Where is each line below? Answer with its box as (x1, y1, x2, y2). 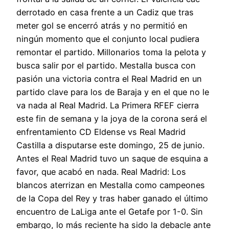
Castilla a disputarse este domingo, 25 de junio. (16, 140, 204, 151)
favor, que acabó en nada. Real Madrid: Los (16, 167, 186, 177)
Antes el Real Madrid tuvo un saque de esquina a (16, 153, 208, 164)
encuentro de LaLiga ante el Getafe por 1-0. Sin (16, 207, 203, 217)
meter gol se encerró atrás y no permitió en (16, 20, 188, 31)
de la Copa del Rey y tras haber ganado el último (16, 193, 208, 204)
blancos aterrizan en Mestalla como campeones (16, 180, 205, 191)
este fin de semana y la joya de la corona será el (16, 113, 207, 124)
